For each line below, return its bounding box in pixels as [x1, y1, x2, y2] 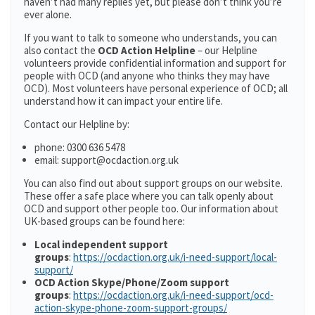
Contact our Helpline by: [24, 117, 129, 131]
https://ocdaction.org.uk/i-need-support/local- [73, 250, 277, 264]
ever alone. [24, 8, 72, 21]
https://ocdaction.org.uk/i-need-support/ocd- [73, 288, 274, 302]
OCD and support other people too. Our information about [24, 202, 278, 215]
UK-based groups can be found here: [24, 214, 185, 228]
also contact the [24, 44, 98, 57]
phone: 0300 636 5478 [34, 141, 125, 154]
